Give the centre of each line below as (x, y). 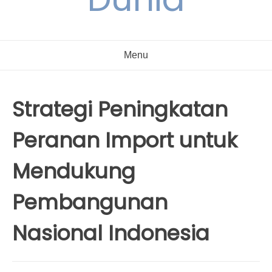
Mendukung (74, 171)
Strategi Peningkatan (120, 109)
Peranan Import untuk (125, 140)
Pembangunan (90, 202)
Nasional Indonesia (111, 233)
